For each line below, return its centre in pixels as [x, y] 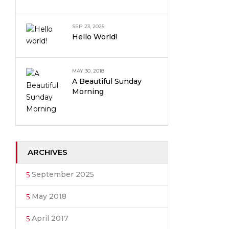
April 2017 [50, 218]
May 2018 [49, 196]
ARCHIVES [48, 152]
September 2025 [63, 174]
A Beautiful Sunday [107, 81]
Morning [88, 91]
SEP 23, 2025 [88, 26]
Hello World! [95, 37]
